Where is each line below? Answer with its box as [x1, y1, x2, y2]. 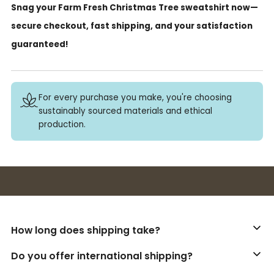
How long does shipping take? [11, 223, 160, 237]
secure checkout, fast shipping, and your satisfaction [11, 20, 253, 32]
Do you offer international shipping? [11, 249, 193, 264]
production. [39, 118, 86, 130]
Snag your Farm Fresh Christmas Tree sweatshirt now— [11, 2, 258, 14]
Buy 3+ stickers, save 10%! [94, 176, 192, 186]
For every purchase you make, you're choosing [39, 91, 232, 103]
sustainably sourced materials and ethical [39, 105, 212, 117]
